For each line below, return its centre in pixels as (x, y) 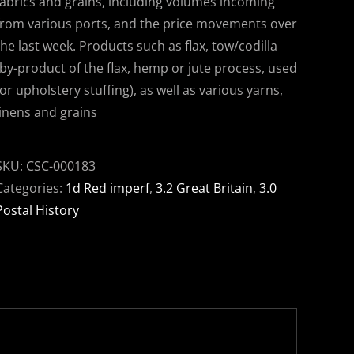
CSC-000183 (61, 166)
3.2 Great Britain (204, 188)
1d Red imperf (107, 188)
